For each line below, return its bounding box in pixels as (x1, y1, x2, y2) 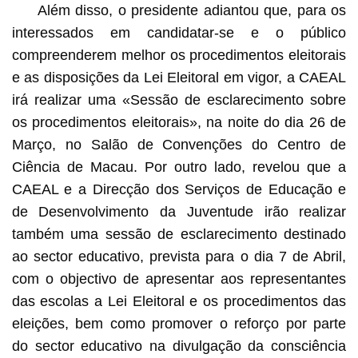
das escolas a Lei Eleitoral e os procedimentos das (11, 292, 347, 309)
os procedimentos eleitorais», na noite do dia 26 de (11, 113, 347, 130)
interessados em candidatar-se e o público (11, 24, 347, 41)
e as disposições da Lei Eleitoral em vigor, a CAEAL (11, 69, 347, 86)
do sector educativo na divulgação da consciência (11, 337, 347, 354)
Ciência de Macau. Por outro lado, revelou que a (11, 158, 347, 175)
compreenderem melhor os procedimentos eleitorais (11, 46, 347, 63)
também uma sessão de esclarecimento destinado (11, 225, 347, 242)
